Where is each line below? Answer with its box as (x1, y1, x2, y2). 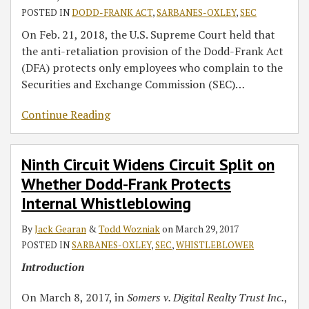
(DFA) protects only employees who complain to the (21, 60, 283, 75)
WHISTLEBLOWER (176, 239, 254, 251)
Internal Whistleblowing (21, 192, 191, 214)
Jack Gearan (34, 222, 86, 235)
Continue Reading (21, 107, 110, 122)
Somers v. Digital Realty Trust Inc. (127, 290, 284, 305)
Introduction (21, 259, 84, 275)
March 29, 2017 (175, 222, 239, 235)
